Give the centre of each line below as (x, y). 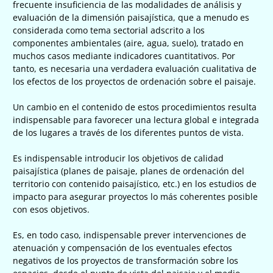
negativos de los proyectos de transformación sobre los (126, 260)
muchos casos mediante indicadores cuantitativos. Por (124, 55)
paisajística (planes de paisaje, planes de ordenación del (129, 171)
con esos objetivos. (51, 209)
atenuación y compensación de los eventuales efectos (122, 247)
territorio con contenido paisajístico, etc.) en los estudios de (135, 183)
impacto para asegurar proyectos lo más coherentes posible (135, 196)
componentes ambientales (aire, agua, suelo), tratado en (128, 43)
